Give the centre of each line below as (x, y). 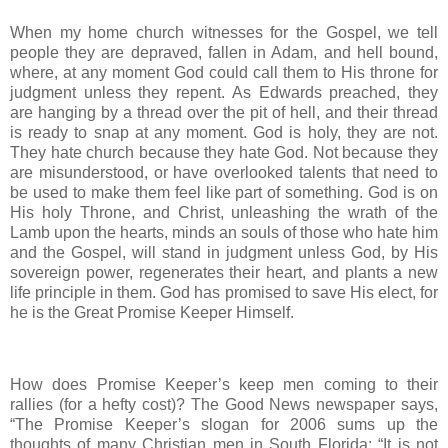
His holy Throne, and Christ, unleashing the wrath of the (224, 212)
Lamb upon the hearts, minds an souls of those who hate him (224, 232)
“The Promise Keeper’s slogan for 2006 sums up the (224, 424)
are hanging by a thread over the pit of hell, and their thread (224, 112)
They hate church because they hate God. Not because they (224, 152)
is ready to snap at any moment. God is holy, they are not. (224, 132)
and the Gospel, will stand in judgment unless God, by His (224, 252)
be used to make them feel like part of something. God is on (224, 192)
